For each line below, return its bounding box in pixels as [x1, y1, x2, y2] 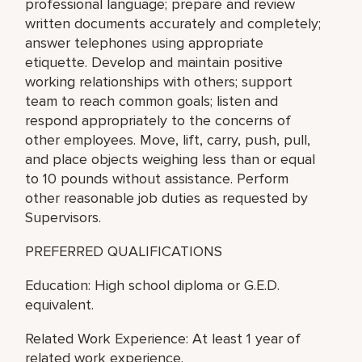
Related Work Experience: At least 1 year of [25, 329, 301, 347]
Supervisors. [25, 208, 102, 226]
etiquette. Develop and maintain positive [25, 53, 284, 71]
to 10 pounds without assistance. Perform [25, 169, 289, 187]
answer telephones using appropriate [25, 33, 264, 52]
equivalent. [25, 295, 95, 314]
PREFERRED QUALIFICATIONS [25, 242, 223, 260]
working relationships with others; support [25, 72, 293, 90]
